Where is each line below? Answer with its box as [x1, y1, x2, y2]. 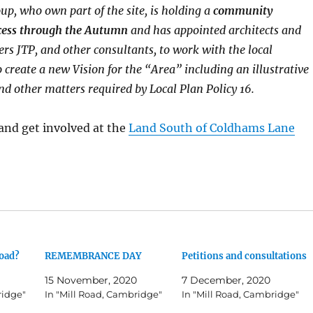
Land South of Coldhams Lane [128, 121, 295, 136]
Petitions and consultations [181, 250, 307, 263]
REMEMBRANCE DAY [45, 250, 142, 263]
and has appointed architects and [127, 23, 301, 38]
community [212, 3, 273, 18]
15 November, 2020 [45, 274, 138, 287]
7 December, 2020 [181, 274, 270, 287]
